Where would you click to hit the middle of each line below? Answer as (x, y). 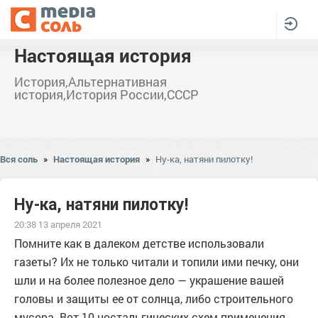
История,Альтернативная (91, 82)
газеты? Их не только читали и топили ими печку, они (157, 262)
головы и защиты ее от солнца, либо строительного (154, 298)
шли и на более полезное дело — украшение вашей (149, 280)
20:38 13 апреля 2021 (58, 224)
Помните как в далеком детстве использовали (139, 243)
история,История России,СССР (106, 94)
